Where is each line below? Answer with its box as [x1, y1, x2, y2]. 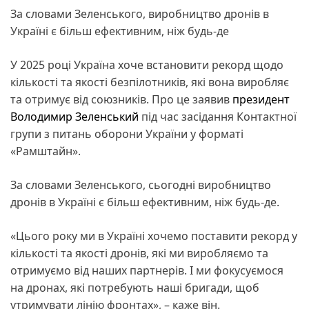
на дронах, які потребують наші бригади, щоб [10, 279, 259, 295]
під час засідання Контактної [139, 108, 297, 124]
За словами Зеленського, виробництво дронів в [10, 6, 269, 21]
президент [232, 91, 290, 107]
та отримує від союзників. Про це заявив [10, 91, 232, 107]
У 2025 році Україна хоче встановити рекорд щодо [10, 57, 283, 72]
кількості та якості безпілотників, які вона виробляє [10, 74, 289, 90]
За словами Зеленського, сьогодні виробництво [10, 177, 271, 192]
